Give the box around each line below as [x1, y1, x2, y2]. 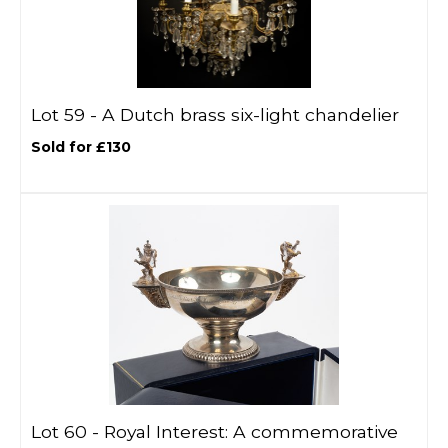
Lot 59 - [31, 104, 102, 125]
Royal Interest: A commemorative [104, 421, 398, 442]
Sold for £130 [31, 138, 131, 156]
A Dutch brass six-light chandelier [102, 104, 399, 125]
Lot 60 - [31, 421, 104, 442]
